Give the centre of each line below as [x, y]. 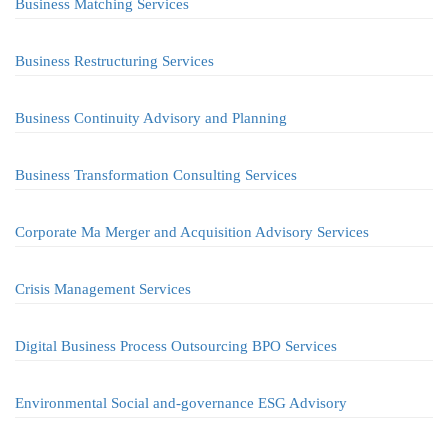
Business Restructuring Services [114, 61]
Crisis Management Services [103, 289]
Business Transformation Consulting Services [156, 175]
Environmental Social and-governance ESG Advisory [181, 403]
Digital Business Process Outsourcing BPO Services [176, 346]
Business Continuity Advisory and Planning [151, 118]
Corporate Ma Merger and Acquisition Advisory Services [192, 232]
